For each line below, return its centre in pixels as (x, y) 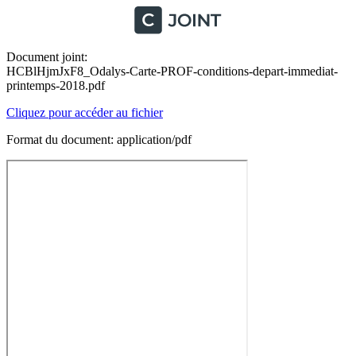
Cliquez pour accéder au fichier (85, 112)
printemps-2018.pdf (56, 85)
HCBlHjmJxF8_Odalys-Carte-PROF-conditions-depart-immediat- (172, 71)
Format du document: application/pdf (99, 139)
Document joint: (47, 57)
